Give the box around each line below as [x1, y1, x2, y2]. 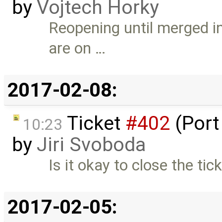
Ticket [62, 111, 125, 135]
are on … [49, 39, 106, 57]
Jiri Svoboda [37, 133, 146, 156]
